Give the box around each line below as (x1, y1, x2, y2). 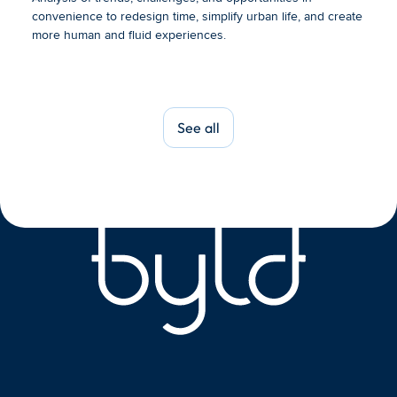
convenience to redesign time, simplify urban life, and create (32, 9, 362, 24)
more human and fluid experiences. (32, 27, 226, 43)
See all (176, 118, 221, 136)
